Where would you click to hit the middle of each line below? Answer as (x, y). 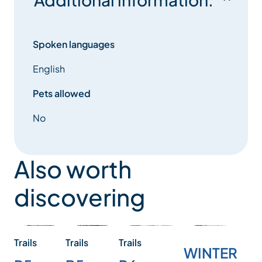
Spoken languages (74, 44)
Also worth (73, 169)
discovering (80, 197)
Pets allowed (62, 94)
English (49, 69)
